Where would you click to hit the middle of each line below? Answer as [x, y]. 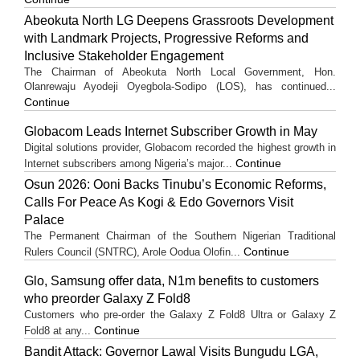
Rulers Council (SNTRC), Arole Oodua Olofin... [134, 252]
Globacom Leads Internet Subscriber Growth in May [172, 131]
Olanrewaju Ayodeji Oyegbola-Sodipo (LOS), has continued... [180, 86]
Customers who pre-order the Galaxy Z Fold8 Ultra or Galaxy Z [180, 314]
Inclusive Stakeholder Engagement [124, 55]
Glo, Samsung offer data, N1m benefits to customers [172, 280]
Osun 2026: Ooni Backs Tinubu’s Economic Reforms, [175, 184]
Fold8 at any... [59, 330]
